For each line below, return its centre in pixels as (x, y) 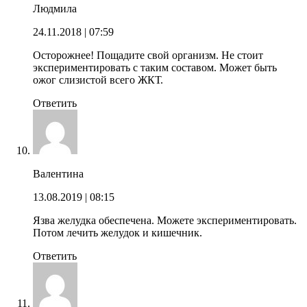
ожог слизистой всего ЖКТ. (98, 79)
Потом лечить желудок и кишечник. (118, 232)
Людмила (55, 8)
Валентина (58, 173)
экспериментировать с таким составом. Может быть (155, 67)
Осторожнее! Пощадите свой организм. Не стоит (148, 55)
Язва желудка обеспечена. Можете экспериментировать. (165, 220)
